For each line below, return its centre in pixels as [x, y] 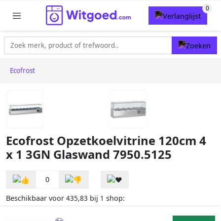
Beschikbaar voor [36, 198]
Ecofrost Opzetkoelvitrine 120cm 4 [106, 141]
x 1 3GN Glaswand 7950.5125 [89, 155]
